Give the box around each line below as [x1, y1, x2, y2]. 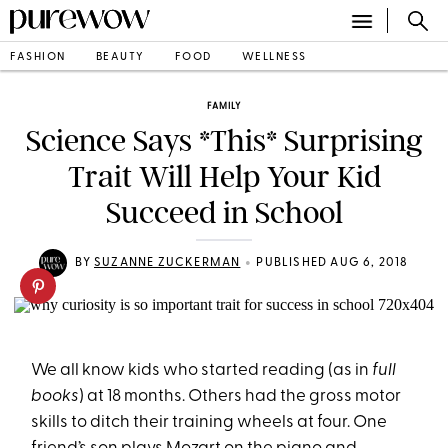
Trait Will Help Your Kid [67, 159, 381, 195]
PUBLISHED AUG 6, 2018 [256, 257, 409, 269]
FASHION [10, 51, 66, 63]
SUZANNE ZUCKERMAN [94, 257, 241, 269]
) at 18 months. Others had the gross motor [79, 388, 402, 405]
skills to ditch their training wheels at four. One [31, 414, 388, 431]
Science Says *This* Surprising [25, 123, 423, 159]
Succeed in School [105, 195, 343, 231]
